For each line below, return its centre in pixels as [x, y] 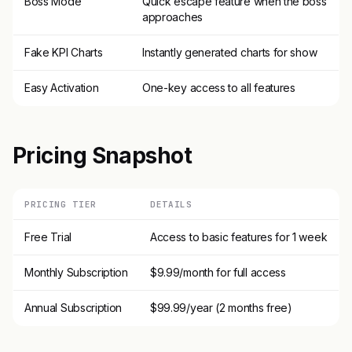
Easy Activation [62, 87]
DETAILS [171, 204]
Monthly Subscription [76, 272]
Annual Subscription [73, 307]
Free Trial [48, 236]
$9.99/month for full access [218, 272]
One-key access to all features [219, 87]
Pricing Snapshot [103, 155]
